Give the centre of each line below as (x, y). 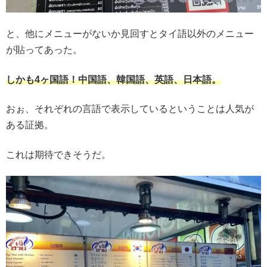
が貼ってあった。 (44, 50)
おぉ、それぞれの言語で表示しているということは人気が (130, 109)
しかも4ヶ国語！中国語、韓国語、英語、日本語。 (114, 79)
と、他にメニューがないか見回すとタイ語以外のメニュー (130, 34)
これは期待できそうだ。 (58, 154)
